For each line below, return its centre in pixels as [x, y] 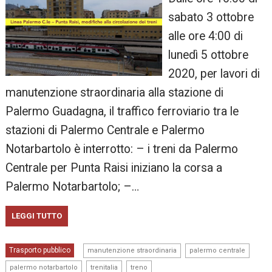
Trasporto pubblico [40, 250]
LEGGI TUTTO [37, 216]
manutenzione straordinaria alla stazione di [115, 93]
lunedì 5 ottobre [208, 55]
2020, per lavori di [214, 74]
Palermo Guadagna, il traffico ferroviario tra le [122, 112]
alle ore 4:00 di [205, 36]
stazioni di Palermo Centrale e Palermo [105, 131]
